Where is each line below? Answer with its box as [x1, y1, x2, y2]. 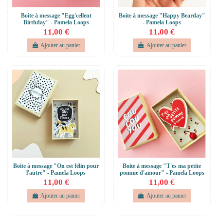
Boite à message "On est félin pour [13, 163, 99, 170]
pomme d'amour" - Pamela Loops [119, 169, 204, 177]
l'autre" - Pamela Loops [26, 169, 86, 177]
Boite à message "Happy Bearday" [118, 12, 205, 19]
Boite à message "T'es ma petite [123, 163, 201, 170]
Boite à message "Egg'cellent [20, 12, 91, 19]
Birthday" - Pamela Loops [23, 18, 89, 26]
